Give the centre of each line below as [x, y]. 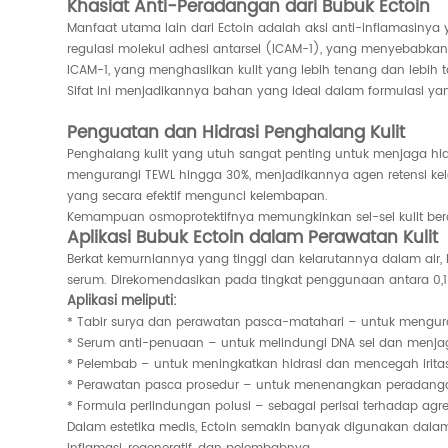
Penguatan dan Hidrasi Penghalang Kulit [236, 132]
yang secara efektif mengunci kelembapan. [198, 196]
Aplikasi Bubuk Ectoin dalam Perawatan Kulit [253, 237]
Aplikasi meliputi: [122, 300]
